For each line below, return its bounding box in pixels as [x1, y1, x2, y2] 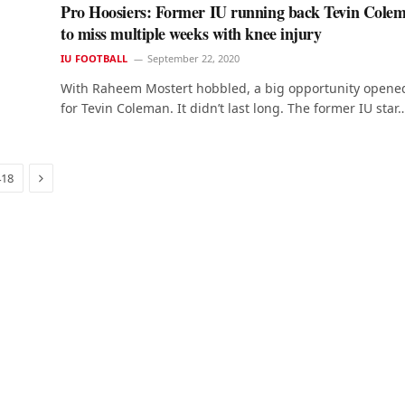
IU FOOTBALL [61, 52, 128, 66]
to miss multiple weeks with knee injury [61, 22, 322, 46]
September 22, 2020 [147, 52, 240, 66]
